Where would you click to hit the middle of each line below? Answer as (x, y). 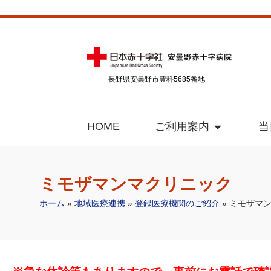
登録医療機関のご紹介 (177, 204)
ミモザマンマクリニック (136, 184)
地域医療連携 (100, 204)
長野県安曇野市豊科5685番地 (157, 80)
